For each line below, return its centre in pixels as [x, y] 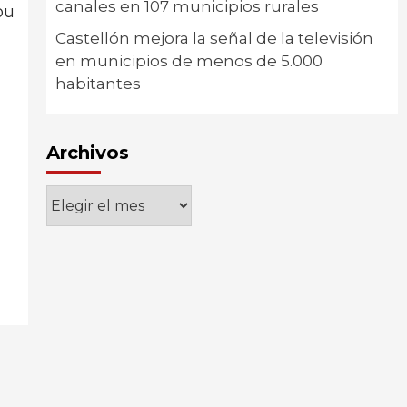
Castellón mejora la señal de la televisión [214, 38]
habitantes [98, 84]
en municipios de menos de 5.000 [189, 61]
